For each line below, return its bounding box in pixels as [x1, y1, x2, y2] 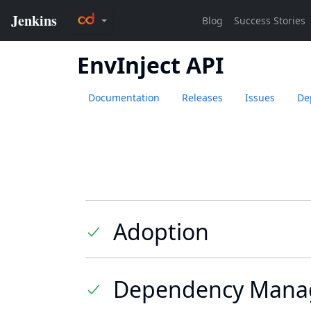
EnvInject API [77, 50, 224, 80]
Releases [182, 91, 223, 104]
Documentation [88, 91, 160, 104]
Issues [245, 91, 275, 104]
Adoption [113, 217, 209, 246]
